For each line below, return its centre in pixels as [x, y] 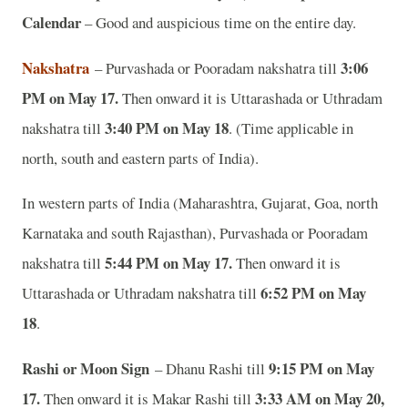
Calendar [53, 22]
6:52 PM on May [313, 293]
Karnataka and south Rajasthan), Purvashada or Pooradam [195, 233]
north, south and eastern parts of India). [143, 158]
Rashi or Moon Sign [86, 369]
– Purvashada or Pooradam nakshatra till [215, 67]
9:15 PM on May [321, 369]
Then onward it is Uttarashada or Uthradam [250, 97]
